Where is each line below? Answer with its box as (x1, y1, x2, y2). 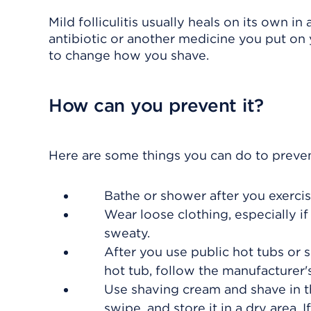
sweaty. (104, 226, 150, 240)
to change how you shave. (49, 48, 209, 62)
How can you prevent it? (49, 94, 264, 116)
